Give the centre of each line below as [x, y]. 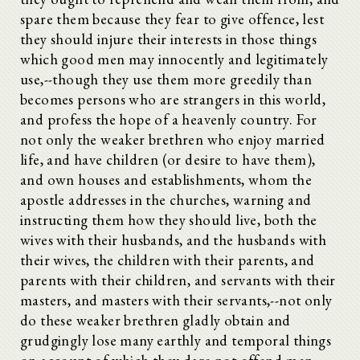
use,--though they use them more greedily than [166, 79]
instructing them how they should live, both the [169, 219]
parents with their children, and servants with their [178, 280]
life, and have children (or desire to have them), [168, 159]
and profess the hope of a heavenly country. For [169, 119]
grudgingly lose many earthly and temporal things [176, 340]
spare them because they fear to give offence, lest [172, 18]
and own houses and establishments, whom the [166, 179]
